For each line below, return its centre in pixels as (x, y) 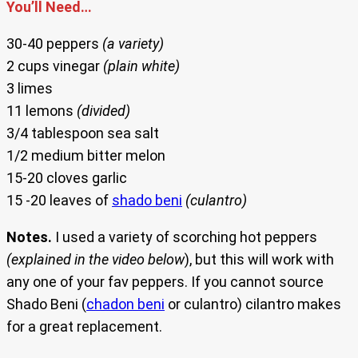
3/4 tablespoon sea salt (83, 133)
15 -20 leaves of (59, 201)
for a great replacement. (84, 327)
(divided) (103, 111)
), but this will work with (259, 260)
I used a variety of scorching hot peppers (185, 237)
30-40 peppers (54, 44)
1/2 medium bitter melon (86, 156)
